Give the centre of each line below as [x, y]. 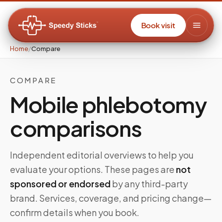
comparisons [76, 128]
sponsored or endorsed [60, 184]
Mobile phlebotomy [108, 104]
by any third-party [149, 184]
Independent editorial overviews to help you [102, 155]
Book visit [158, 25]
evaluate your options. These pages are [92, 169]
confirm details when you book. [75, 212]
